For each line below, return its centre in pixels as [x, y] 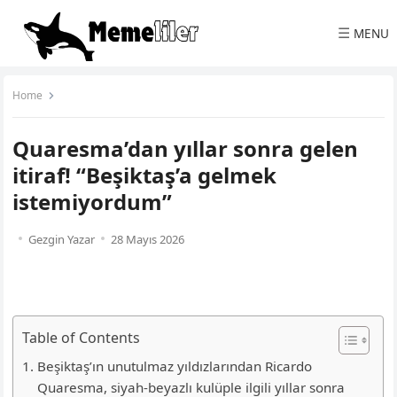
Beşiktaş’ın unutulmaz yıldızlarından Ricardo [174, 366]
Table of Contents [82, 338]
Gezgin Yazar [62, 239]
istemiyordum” [93, 202]
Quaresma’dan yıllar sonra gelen [186, 148]
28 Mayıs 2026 [148, 239]
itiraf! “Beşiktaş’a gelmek [145, 175]
